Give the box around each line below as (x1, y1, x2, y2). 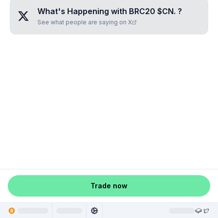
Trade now (91, 182, 127, 190)
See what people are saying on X (37, 18, 132, 26)
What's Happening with (37, 6, 129, 16)
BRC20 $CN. (129, 6, 178, 16)
